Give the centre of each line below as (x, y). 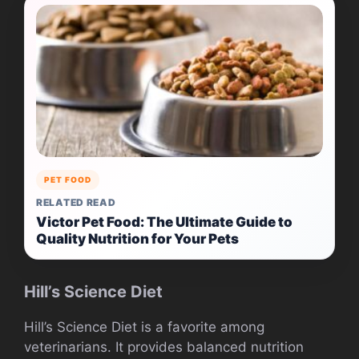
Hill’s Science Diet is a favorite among (144, 327)
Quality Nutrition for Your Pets (137, 239)
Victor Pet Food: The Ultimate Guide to (164, 222)
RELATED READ (76, 203)
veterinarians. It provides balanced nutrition (164, 347)
